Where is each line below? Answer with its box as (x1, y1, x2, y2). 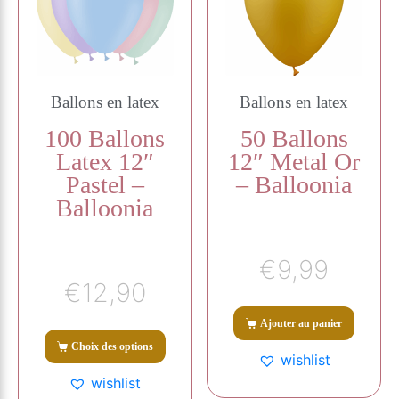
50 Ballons (240, 124, 348, 152)
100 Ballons (45, 124, 166, 152)
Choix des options (70, 339, 153, 353)
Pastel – (65, 170, 144, 199)
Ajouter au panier (259, 316, 342, 330)
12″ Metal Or (228, 147, 361, 175)
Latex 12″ (55, 147, 154, 175)
